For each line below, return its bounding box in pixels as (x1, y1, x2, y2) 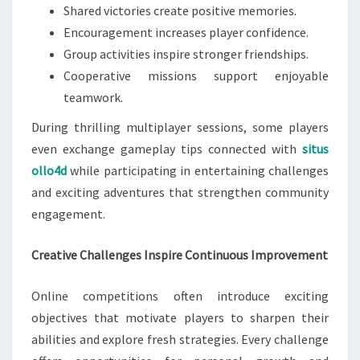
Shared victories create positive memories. (63, 2, 297, 18)
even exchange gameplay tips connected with (31, 141, 302, 157)
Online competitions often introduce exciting (31, 288, 329, 304)
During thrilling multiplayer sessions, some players (31, 119, 329, 135)
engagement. (31, 206, 105, 222)
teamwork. (63, 89, 123, 105)
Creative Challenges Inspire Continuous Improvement (31, 247, 328, 263)
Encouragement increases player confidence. (63, 24, 309, 40)
